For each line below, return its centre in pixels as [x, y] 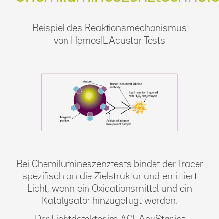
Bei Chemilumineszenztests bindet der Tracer [109, 164]
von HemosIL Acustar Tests [109, 40]
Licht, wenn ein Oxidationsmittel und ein [109, 188]
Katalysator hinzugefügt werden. [109, 201]
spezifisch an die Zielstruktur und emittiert [109, 176]
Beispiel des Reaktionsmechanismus [109, 28]
